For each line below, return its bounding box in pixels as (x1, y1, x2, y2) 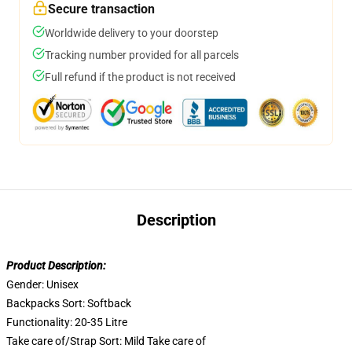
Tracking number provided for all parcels (45, 49, 239, 61)
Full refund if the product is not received (45, 71, 236, 83)
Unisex (46, 278, 79, 291)
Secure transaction (48, 2, 155, 16)
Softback (87, 297, 131, 310)
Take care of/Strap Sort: (6, 335, 124, 347)
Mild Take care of (124, 335, 206, 347)
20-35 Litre (75, 316, 127, 328)
